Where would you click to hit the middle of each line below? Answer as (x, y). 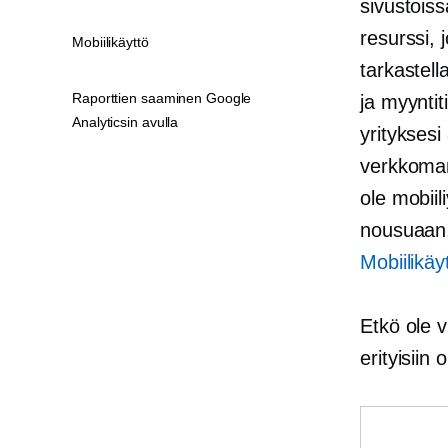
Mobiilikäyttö (110, 42)
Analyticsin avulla (125, 122)
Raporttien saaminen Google (162, 98)
